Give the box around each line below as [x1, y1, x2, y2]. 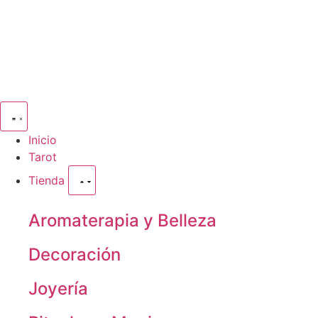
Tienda [28, 173, 68, 187]
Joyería [28, 278, 88, 299]
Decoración [28, 244, 121, 265]
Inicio [28, 133, 57, 147]
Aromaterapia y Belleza [28, 210, 216, 231]
